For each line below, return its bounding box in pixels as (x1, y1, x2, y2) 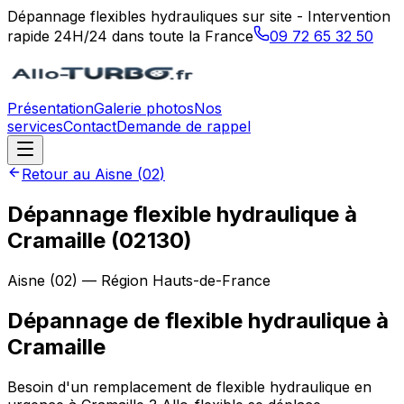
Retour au (22, 165, 95, 183)
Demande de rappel (116, 117, 251, 135)
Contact (63, 117, 116, 135)
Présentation (7, 99, 94, 117)
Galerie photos (94, 99, 194, 117)
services (7, 117, 63, 135)
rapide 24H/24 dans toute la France (7, 27, 253, 45)
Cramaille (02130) (7, 226, 192, 253)
